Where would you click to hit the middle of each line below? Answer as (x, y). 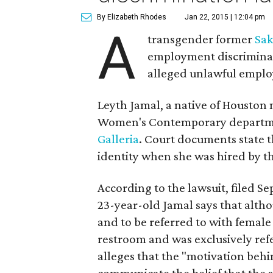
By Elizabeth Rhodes (132, 17)
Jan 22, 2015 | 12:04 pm (225, 17)
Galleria (118, 139)
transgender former (201, 39)
